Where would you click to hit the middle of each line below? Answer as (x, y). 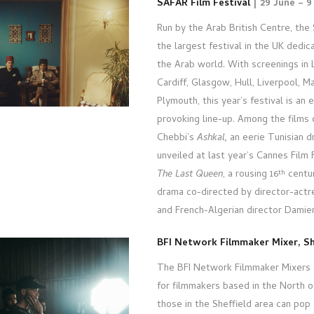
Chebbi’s (177, 138)
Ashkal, (212, 138)
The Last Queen (190, 175)
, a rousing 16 (251, 175)
